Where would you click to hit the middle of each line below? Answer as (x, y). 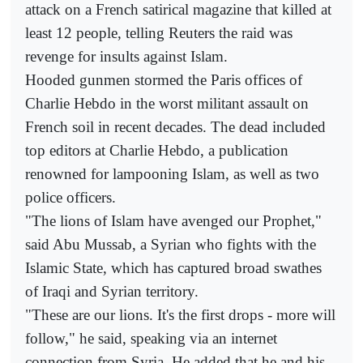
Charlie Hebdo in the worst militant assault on (167, 103)
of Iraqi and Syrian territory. (112, 291)
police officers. (70, 197)
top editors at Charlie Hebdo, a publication (157, 150)
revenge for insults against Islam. (126, 56)
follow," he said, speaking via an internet (151, 338)
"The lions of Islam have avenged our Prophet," (173, 220)
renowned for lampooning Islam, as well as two (172, 173)
